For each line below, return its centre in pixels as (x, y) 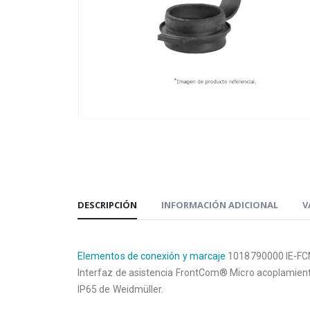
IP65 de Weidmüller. (121, 290)
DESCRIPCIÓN (107, 205)
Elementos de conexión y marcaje (152, 256)
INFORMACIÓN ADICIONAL (220, 205)
